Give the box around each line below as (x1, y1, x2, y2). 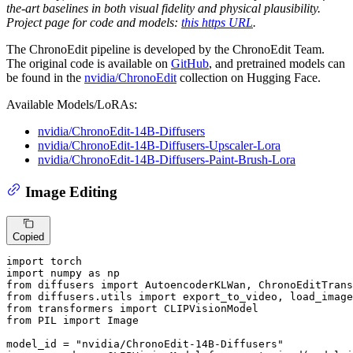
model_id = (6, 337, 76, 350)
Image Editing (24, 183, 117, 200)
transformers (32, 302, 120, 314)
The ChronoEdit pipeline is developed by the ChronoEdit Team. (6, 43, 325, 57)
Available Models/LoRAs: (6, 98, 137, 112)
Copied (13, 230, 44, 243)
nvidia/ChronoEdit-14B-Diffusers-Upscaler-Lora (38, 139, 281, 153)
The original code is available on (6, 57, 171, 71)
